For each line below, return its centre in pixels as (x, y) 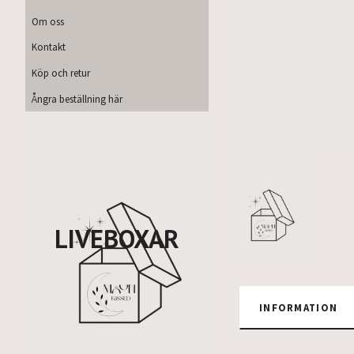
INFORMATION (299, 307)
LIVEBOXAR (117, 238)
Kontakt (49, 47)
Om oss (48, 21)
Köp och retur (61, 73)
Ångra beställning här (77, 99)
